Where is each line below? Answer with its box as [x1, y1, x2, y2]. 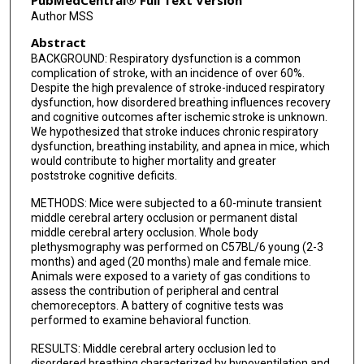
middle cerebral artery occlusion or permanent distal [30, 211, 297, 225]
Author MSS [30, 10, 93, 23]
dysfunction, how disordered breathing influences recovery [30, 95, 331, 109]
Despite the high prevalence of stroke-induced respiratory [30, 80, 325, 94]
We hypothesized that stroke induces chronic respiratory [30, 124, 318, 138]
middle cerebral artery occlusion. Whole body [30, 226, 258, 240]
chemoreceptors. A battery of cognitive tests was [30, 299, 284, 313]
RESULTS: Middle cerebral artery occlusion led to [30, 341, 276, 355]
